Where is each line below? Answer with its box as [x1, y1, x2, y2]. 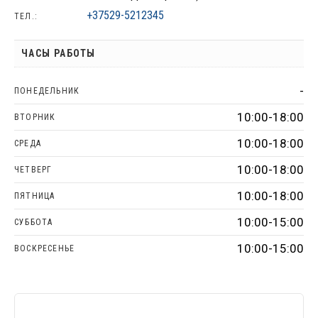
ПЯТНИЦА [14, 190, 55, 201]
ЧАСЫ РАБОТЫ [21, 47, 96, 59]
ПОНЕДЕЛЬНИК [14, 85, 80, 96]
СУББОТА [14, 216, 53, 227]
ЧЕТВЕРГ [14, 164, 53, 175]
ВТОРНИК [14, 111, 56, 122]
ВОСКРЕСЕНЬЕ [14, 243, 75, 253]
